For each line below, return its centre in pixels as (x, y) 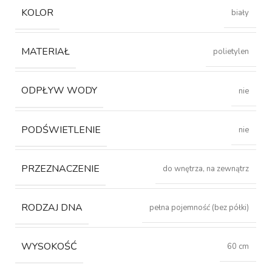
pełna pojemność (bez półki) (199, 207)
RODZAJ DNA (52, 207)
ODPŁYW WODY (59, 91)
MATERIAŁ (46, 52)
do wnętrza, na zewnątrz (206, 168)
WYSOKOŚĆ (49, 247)
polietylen (231, 52)
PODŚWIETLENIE (61, 130)
